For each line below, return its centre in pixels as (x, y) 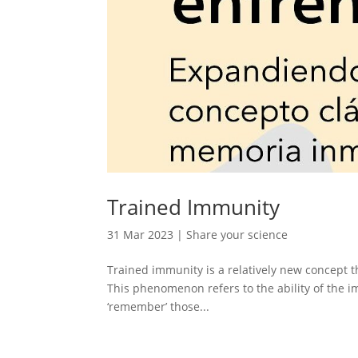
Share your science (237, 234)
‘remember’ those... (159, 306)
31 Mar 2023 (141, 234)
